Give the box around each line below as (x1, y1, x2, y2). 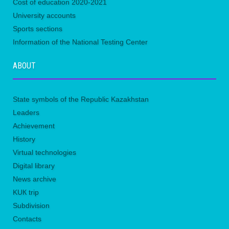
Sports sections (13, 24, 62, 33)
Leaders (13, 108, 39, 117)
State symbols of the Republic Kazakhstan (13, 95, 149, 103)
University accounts (13, 11, 76, 19)
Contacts (13, 214, 41, 223)
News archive (13, 174, 56, 183)
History (13, 134, 35, 143)
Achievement (13, 121, 55, 130)
